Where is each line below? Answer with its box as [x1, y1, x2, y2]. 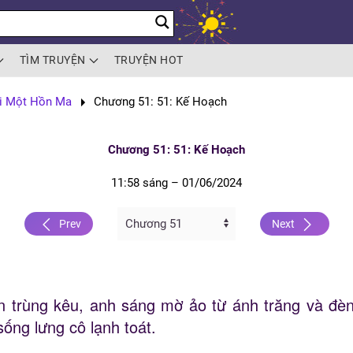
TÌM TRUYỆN [19, 54, 86, 66]
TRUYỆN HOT [113, 54, 184, 66]
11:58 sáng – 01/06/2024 [111, 176, 242, 191]
